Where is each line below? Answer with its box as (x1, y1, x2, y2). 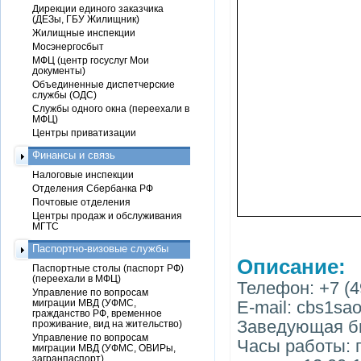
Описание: (237, 255, 346, 278)
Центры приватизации (32, 127, 136, 138)
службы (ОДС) (32, 89, 97, 100)
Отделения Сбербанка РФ (32, 183, 153, 193)
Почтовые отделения (32, 197, 131, 207)
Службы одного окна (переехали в (32, 103, 189, 114)
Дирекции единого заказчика (32, 3, 164, 14)
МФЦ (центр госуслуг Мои (32, 55, 149, 65)
